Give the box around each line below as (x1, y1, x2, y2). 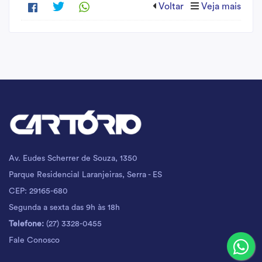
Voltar (158, 1, 184, 11)
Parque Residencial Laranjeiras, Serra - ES (9, 170, 162, 179)
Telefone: (9, 219, 44, 228)
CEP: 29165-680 (9, 187, 68, 195)
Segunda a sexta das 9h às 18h (9, 203, 120, 212)
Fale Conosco (9, 236, 60, 244)
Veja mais (201, 1, 241, 11)
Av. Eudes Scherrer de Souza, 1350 (9, 154, 137, 163)
